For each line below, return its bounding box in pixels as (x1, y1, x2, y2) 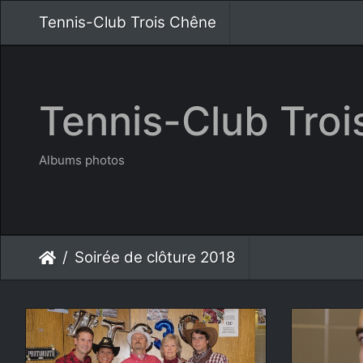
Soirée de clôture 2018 (75, 247, 236, 267)
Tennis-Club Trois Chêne (39, 13, 216, 32)
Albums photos (39, 152, 125, 168)
